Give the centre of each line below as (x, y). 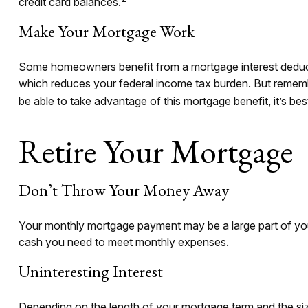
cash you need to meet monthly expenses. (123, 242)
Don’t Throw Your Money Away (123, 190)
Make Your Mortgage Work (106, 31)
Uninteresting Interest (90, 272)
